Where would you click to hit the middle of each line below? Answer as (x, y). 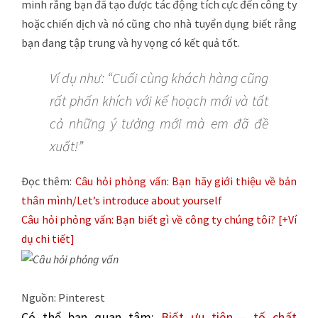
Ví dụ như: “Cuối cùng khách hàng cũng (159, 78)
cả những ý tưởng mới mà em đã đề (159, 124)
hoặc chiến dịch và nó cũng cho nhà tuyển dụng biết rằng (159, 24)
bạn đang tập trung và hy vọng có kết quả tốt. (131, 43)
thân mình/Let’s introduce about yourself (122, 201)
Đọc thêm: (48, 181)
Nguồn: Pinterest (63, 297)
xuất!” (66, 146)
